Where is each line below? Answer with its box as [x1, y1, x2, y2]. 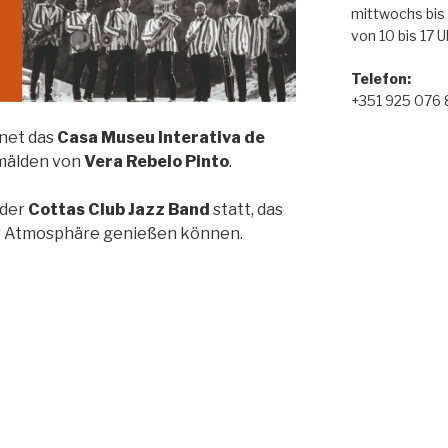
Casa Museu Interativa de [57, 127, 265, 147]
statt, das [210, 199, 283, 219]
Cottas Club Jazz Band [28, 199, 210, 219]
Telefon [350, 70, 407, 87]
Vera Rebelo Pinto [84, 151, 229, 171]
